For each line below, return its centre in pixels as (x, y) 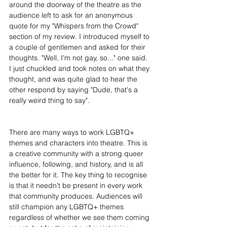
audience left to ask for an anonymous (72, 15)
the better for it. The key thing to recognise (79, 175)
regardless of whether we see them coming (80, 218)
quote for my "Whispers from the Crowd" (75, 26)
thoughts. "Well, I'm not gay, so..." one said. (79, 58)
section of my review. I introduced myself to (80, 37)
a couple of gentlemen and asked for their (78, 47)
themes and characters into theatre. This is (79, 143)
